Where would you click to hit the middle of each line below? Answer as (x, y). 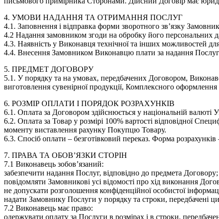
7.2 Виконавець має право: (48, 208)
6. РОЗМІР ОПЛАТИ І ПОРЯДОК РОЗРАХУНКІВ (89, 103)
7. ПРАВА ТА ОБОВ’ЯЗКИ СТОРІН (66, 155)
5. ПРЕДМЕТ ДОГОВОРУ (49, 69)
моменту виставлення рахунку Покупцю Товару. (85, 130)
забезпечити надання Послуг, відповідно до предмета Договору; (111, 173)
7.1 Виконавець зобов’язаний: (54, 164)
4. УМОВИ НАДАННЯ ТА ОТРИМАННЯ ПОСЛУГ (93, 17)
